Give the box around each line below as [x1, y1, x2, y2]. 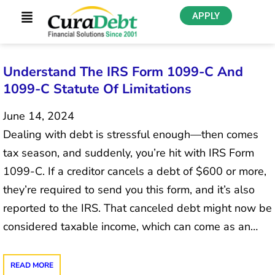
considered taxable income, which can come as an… [3, 219, 258, 234]
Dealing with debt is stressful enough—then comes [3, 126, 258, 142]
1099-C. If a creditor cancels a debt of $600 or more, [3, 163, 266, 179]
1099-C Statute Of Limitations [3, 79, 192, 98]
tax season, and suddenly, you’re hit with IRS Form [3, 145, 254, 160]
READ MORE [10, 260, 53, 270]
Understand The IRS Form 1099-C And [3, 62, 243, 81]
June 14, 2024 [3, 108, 74, 123]
